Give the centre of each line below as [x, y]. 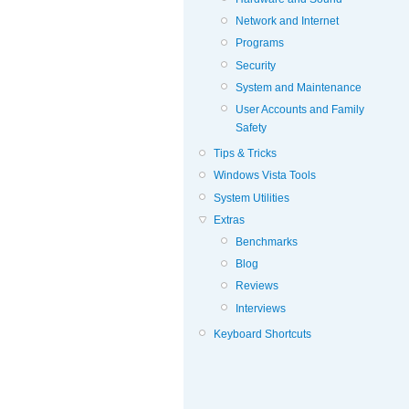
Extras [229, 220]
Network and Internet [287, 21]
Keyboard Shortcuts [262, 334]
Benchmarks [267, 242]
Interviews [261, 308]
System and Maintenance [299, 87]
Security [256, 65]
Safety [251, 127]
